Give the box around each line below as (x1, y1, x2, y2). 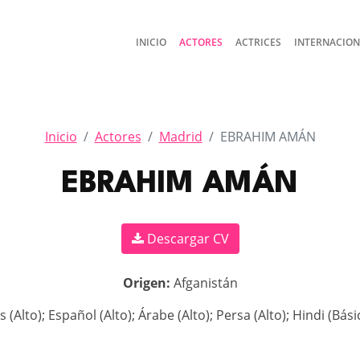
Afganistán (173, 274, 238, 292)
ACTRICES (235, 35, 281, 49)
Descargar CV (143, 230, 229, 247)
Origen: (122, 274, 174, 292)
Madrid (158, 128, 202, 145)
